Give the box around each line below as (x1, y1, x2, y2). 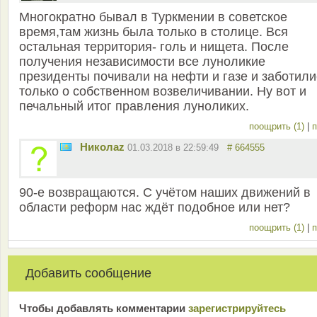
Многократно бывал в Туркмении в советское (19, 9, 287, 24)
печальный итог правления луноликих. (19, 98, 249, 113)
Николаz (80, 140, 125, 153)
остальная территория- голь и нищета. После (19, 39, 289, 54)
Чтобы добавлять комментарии (19, 301, 188, 314)
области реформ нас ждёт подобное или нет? (19, 200, 290, 214)
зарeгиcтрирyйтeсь (188, 301, 286, 314)
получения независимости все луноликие (19, 54, 265, 69)
